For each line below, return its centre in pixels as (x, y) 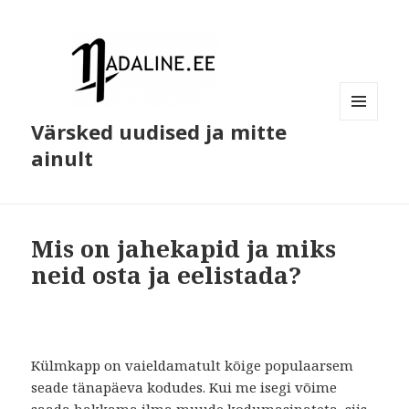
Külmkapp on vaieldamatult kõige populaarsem (193, 366)
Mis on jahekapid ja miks (184, 249)
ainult (63, 158)
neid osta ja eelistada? (167, 275)
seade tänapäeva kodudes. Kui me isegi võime (184, 388)
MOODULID (372, 159)
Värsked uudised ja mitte (159, 132)
